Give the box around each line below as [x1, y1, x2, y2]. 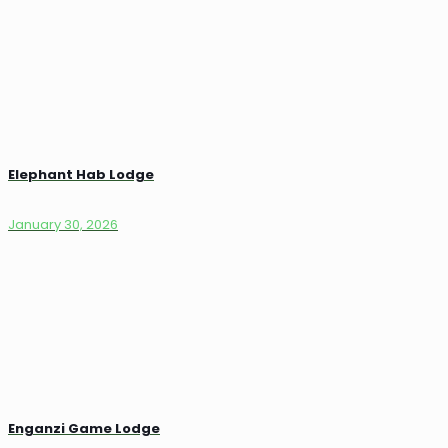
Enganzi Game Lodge [8, 418, 160, 438]
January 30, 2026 [8, 214, 118, 234]
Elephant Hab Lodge [8, 165, 154, 185]
